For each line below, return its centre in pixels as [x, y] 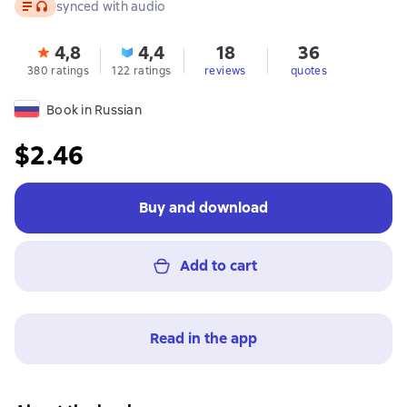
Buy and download [203, 207]
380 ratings [58, 70]
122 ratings [142, 70]
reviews [225, 70]
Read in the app [203, 338]
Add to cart [218, 265]
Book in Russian [94, 109]
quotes [309, 70]
